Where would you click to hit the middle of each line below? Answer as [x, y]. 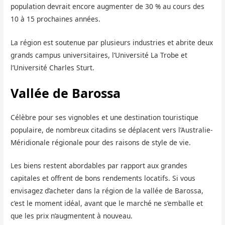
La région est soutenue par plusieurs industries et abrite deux [112, 42]
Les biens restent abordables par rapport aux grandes [99, 166]
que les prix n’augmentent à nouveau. [72, 216]
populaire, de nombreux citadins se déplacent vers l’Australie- [112, 130]
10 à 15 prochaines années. [56, 19]
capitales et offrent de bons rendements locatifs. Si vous [103, 178]
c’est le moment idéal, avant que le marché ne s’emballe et [107, 203]
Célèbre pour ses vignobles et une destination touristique [105, 117]
